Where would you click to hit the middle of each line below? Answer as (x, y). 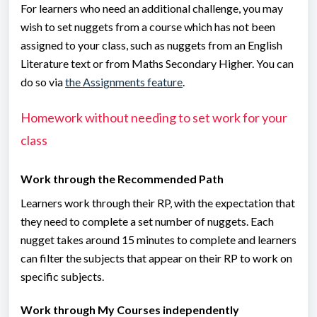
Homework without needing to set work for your (154, 117)
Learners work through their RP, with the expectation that (158, 203)
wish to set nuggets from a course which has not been (148, 26)
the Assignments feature (124, 81)
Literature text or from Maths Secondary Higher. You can (157, 63)
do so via (43, 81)
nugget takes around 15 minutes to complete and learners (158, 240)
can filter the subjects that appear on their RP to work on (156, 258)
